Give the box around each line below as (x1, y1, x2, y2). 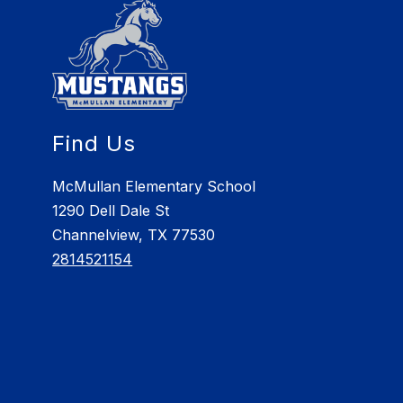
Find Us (52, 130, 137, 157)
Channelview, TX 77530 (52, 226, 216, 245)
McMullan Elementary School (52, 177, 256, 196)
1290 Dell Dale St (52, 201, 170, 220)
